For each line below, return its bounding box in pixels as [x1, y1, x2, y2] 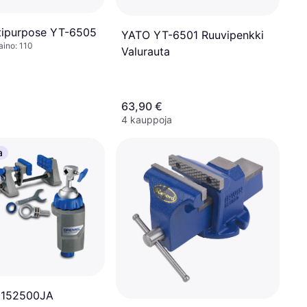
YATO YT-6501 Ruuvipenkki [121, 27, 264, 42]
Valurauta [121, 44, 170, 58]
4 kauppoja [121, 114, 172, 125]
